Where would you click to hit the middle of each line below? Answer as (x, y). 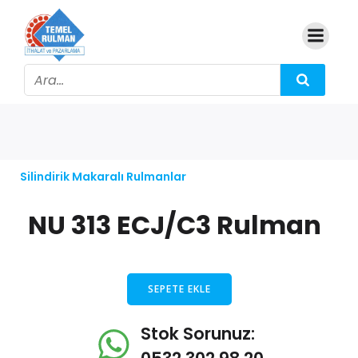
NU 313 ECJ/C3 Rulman (175, 225)
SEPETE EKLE (179, 289)
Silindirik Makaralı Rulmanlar (103, 177)
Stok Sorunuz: (198, 334)
